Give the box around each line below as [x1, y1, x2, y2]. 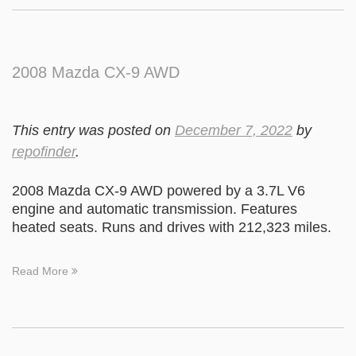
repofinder [12, 144, 75, 160]
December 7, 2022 [175, 122, 292, 138]
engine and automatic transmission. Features [12, 201, 297, 217]
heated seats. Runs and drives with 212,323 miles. [12, 219, 331, 235]
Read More [12, 265, 72, 277]
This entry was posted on [12, 122, 175, 138]
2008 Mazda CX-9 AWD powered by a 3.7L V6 [12, 183, 305, 199]
